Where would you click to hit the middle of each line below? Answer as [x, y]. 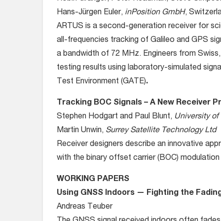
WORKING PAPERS [93, 180]
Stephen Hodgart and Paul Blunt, [115, 117]
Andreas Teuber [85, 207]
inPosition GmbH [155, 13]
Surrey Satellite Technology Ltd [161, 131]
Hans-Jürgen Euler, [91, 13]
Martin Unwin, [81, 131]
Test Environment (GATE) [101, 82]
